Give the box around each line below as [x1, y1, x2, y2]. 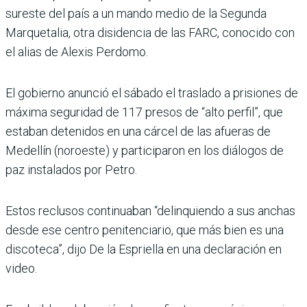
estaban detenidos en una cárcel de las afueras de [5, 124, 271, 139]
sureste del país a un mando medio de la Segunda [5, 6, 267, 21]
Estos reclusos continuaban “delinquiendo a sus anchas [5, 204, 295, 219]
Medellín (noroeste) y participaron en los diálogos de [5, 143, 284, 158]
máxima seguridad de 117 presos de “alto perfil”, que [5, 105, 283, 120]
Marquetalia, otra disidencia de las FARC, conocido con [5, 25, 295, 40]
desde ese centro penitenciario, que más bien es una [5, 223, 284, 238]
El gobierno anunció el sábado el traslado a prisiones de [5, 86, 298, 101]
